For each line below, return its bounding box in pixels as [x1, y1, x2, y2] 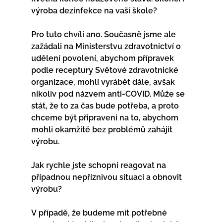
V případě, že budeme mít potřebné [31, 208, 169, 218]
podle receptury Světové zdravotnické [31, 65, 180, 75]
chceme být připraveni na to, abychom [31, 112, 180, 122]
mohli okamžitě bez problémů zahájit [31, 124, 174, 134]
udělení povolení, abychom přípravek [31, 53, 176, 63]
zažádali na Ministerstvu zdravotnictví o [31, 41, 183, 51]
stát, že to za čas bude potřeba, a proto [31, 101, 181, 111]
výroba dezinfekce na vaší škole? [31, 5, 183, 15]
